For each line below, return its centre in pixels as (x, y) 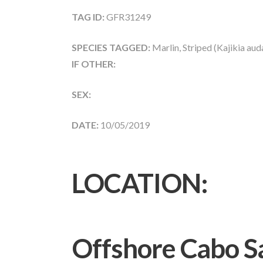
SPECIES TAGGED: (112, 48)
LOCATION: (140, 183)
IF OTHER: (94, 64)
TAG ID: (88, 17)
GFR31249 (128, 17)
